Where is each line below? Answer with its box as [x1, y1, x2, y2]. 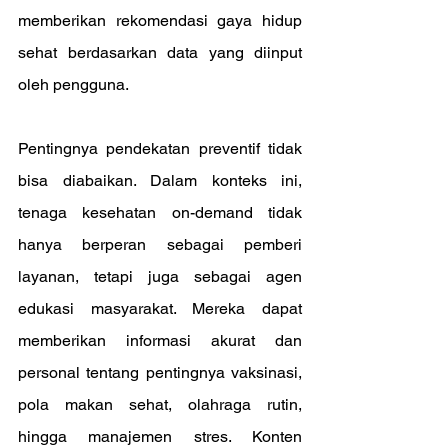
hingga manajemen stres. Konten [18, 427, 302, 446]
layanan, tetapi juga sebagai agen [18, 267, 302, 286]
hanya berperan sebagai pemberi [18, 235, 302, 254]
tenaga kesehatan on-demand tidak [18, 203, 302, 222]
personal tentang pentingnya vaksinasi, [18, 363, 302, 382]
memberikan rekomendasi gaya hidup [18, 11, 302, 30]
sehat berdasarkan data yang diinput [18, 43, 302, 62]
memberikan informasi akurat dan [18, 331, 302, 350]
